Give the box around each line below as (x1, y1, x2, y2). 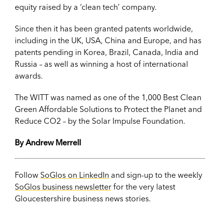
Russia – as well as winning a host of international (15, 58, 188, 69)
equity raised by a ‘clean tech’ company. (15, 1, 157, 12)
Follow (15, 169, 40, 180)
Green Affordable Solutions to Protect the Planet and (15, 104, 202, 114)
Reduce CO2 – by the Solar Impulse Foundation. (15, 115, 185, 126)
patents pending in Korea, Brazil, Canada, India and (15, 47, 198, 57)
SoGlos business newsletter (15, 181, 111, 192)
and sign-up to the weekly (109, 169, 202, 180)
